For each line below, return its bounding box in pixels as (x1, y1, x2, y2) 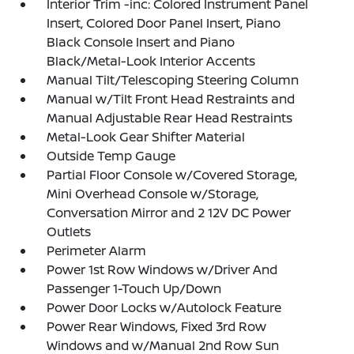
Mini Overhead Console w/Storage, (47, 184, 259, 202)
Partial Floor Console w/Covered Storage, (47, 165, 298, 183)
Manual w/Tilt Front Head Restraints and (47, 89, 296, 107)
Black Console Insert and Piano (47, 32, 235, 51)
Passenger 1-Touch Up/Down (47, 279, 222, 297)
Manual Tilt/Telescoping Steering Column (47, 70, 299, 88)
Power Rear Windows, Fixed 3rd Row (47, 317, 267, 335)
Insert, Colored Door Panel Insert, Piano (47, 13, 281, 32)
